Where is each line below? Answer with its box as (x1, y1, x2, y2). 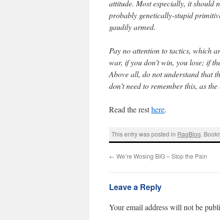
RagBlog (177, 130, 201, 138)
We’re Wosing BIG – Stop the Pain (115, 151, 207, 160)
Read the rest (109, 104, 151, 114)
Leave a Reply (109, 181, 162, 192)
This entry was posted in (111, 130, 178, 138)
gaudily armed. (109, 22, 156, 32)
